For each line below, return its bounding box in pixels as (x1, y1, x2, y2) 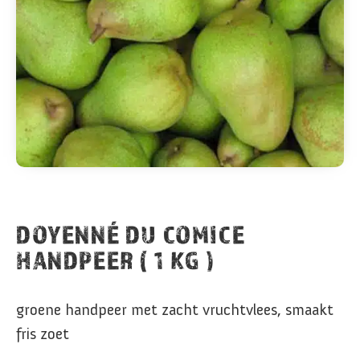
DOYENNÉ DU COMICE (16, 219, 246, 249)
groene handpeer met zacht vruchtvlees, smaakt (16, 300, 333, 319)
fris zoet (16, 324, 69, 343)
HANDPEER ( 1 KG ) (16, 245, 215, 275)
